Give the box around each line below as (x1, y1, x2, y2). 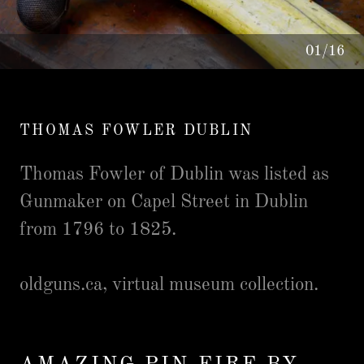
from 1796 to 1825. (19, 220, 181, 239)
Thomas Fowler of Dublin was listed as (19, 165, 329, 184)
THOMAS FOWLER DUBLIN (19, 123, 253, 138)
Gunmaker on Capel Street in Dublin (19, 193, 308, 211)
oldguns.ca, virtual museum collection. (19, 275, 318, 294)
